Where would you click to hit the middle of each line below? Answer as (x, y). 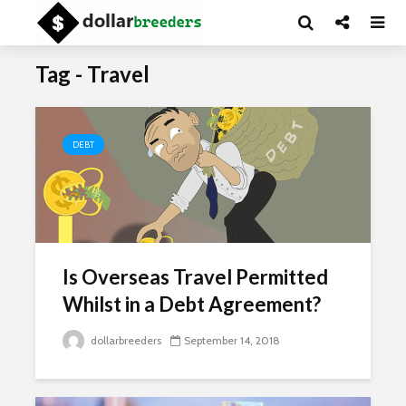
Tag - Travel (92, 74)
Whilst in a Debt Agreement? (192, 304)
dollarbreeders (125, 340)
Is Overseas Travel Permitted (195, 277)
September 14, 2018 (232, 340)
